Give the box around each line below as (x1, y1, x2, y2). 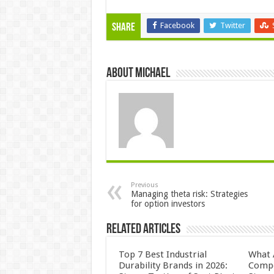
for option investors (130, 198, 205, 209)
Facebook (160, 20, 194, 30)
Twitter (220, 20, 245, 30)
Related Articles (106, 222, 180, 237)
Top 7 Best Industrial (118, 248, 207, 260)
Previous (130, 180, 158, 189)
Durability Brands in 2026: (118, 259, 228, 271)
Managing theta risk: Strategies (130, 188, 248, 199)
